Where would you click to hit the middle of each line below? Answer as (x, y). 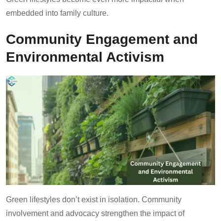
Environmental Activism (85, 56)
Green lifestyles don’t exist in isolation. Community (94, 199)
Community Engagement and (102, 39)
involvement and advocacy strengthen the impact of (95, 213)
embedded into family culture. (57, 13)
